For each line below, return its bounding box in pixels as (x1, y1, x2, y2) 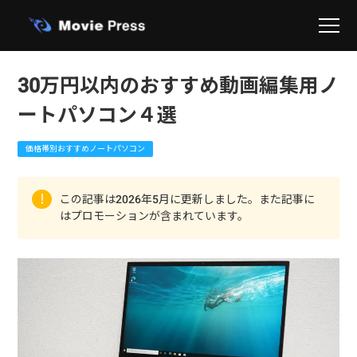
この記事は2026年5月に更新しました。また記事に (60, 190, 316, 207)
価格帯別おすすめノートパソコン (25, 142, 146, 155)
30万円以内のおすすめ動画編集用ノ (18, 71, 339, 100)
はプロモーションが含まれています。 (60, 207, 249, 224)
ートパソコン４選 (18, 100, 178, 129)
